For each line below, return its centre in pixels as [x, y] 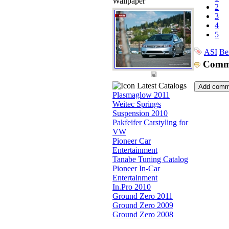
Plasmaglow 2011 [141, 95]
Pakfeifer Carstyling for [150, 122]
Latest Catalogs [161, 86]
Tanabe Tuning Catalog [150, 159]
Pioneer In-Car [136, 168]
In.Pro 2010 [132, 187]
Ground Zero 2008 [143, 214]
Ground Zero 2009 [143, 205]
